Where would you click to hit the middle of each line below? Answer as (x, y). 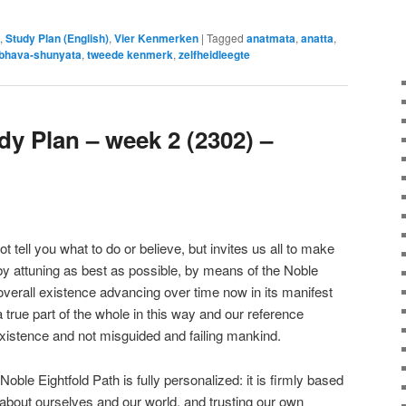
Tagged (225, 38)
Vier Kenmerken (156, 39)
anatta (317, 39)
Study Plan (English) (57, 39)
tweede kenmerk (130, 55)
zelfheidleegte (214, 55)
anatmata (271, 39)
